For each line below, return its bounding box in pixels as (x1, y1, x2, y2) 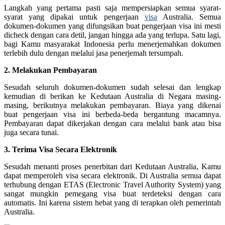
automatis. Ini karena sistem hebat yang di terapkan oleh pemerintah (4, 198, 221, 207)
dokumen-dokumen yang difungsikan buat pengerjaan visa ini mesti (4, 21, 221, 30)
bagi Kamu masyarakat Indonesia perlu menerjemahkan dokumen (4, 39, 221, 48)
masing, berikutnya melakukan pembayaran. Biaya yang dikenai (4, 100, 221, 109)
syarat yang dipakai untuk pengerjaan (4, 12, 145, 21)
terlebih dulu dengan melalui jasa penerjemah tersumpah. (4, 48, 183, 57)
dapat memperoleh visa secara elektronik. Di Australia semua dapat (4, 171, 221, 180)
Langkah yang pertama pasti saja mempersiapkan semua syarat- (4, 3, 221, 12)
